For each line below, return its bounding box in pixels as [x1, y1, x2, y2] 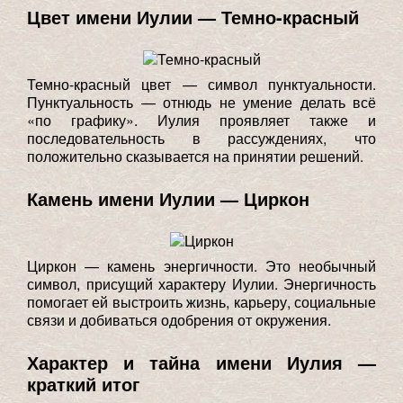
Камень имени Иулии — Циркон [27, 184, 309, 211]
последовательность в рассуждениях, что [27, 127, 376, 148]
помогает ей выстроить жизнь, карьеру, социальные [27, 291, 376, 312]
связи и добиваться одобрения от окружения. [27, 309, 331, 330]
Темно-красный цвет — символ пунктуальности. [27, 73, 376, 94]
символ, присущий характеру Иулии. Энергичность [27, 273, 376, 294]
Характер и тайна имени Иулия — [27, 348, 376, 375]
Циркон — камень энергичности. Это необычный [27, 255, 376, 276]
